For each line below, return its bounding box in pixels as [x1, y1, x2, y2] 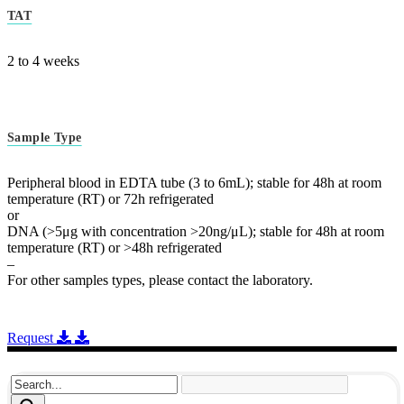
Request [7, 329, 53, 345]
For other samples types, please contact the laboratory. [7, 271, 313, 288]
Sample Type [7, 131, 82, 145]
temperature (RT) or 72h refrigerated [7, 190, 214, 207]
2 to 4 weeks [7, 52, 79, 69]
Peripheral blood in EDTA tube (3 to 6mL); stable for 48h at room [7, 174, 381, 190]
